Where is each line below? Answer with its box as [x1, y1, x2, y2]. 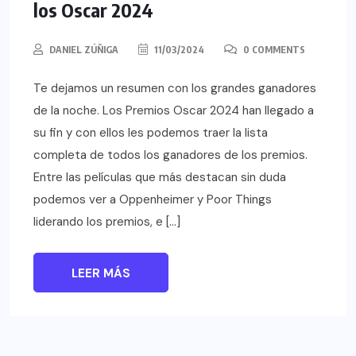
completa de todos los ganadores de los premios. [33, 146, 308, 163]
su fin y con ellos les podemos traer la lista [33, 124, 268, 141]
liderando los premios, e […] [33, 213, 180, 230]
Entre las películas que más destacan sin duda [33, 168, 286, 185]
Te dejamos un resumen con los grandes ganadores [33, 79, 316, 96]
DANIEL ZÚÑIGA [49, 43, 118, 56]
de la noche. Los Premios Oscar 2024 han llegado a [33, 102, 314, 118]
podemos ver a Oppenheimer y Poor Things [33, 191, 272, 207]
